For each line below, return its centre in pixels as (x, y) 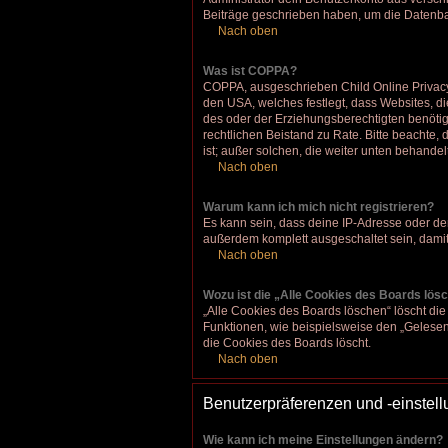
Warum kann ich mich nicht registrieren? (318, 206)
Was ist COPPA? (250, 70)
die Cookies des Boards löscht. (287, 342)
